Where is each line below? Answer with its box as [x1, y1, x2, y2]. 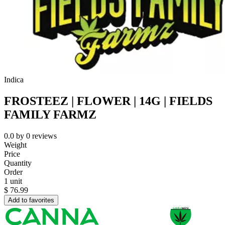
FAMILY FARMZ [4, 108, 96, 122]
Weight [4, 141, 27, 150]
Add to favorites [8, 196, 54, 204]
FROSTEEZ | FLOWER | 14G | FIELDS [4, 94, 212, 108]
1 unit [4, 177, 22, 186]
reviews [32, 132, 57, 141]
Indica [4, 75, 24, 84]
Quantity [4, 159, 32, 168]
